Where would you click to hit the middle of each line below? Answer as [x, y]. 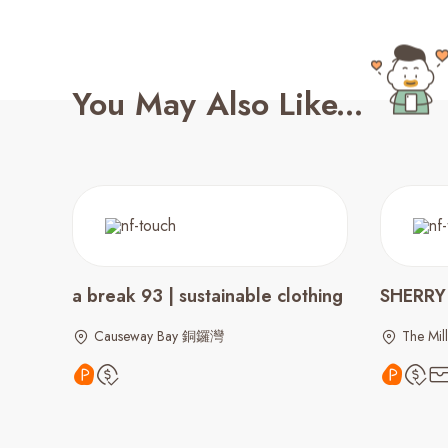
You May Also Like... [217, 104]
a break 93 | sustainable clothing [207, 296]
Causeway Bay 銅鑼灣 [159, 336]
